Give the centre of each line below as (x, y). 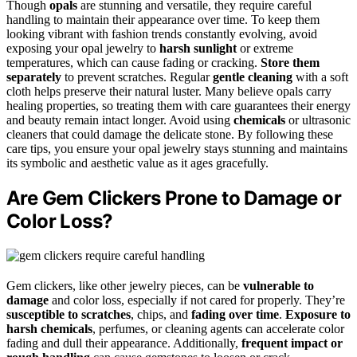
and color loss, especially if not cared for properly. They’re (197, 300)
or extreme (265, 48)
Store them (290, 62)
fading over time (235, 314)
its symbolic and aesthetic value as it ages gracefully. (137, 163)
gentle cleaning (253, 76)
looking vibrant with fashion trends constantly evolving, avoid (162, 33)
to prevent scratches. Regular (137, 76)
